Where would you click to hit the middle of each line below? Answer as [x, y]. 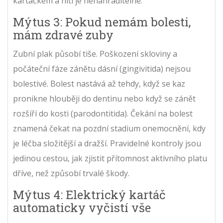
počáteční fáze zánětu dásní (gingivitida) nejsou [102, 69]
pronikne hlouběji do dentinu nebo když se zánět [104, 99]
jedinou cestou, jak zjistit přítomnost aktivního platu [110, 158]
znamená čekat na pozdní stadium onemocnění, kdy [109, 128]
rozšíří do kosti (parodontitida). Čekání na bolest [103, 113]
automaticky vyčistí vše [82, 208]
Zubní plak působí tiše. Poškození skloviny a [95, 54]
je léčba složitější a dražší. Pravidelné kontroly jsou [107, 143]
